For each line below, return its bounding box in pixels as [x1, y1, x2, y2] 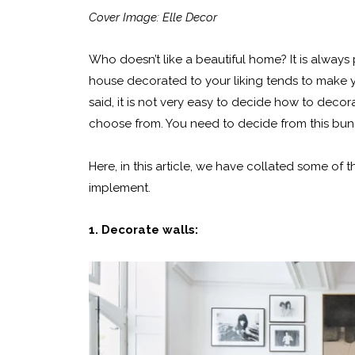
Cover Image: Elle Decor [89, 10, 217, 25]
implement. [89, 180, 151, 195]
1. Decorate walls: [89, 222, 198, 237]
